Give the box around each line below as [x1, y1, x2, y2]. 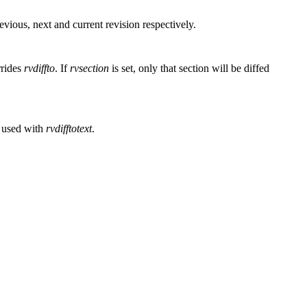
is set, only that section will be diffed [109, 62, 269, 74]
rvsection [70, 62, 109, 74]
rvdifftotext [46, 122, 92, 134]
